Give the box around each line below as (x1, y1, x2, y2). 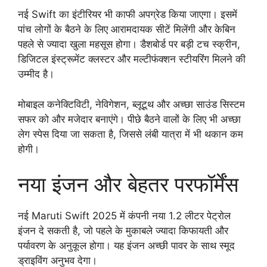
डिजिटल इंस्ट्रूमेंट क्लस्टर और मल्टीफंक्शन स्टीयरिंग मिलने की (18, 53, 246, 66)
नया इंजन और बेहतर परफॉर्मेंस (18, 172, 238, 197)
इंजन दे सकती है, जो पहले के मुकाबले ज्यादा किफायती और (18, 225, 228, 237)
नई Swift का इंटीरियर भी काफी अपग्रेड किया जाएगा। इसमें (18, 8, 237, 21)
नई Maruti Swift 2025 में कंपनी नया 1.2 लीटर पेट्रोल (18, 210, 231, 222)
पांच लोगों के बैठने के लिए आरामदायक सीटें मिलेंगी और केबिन (18, 23, 235, 36)
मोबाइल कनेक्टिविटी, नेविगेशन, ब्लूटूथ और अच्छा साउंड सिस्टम (18, 98, 245, 110)
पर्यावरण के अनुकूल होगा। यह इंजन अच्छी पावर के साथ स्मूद (18, 240, 235, 252)
